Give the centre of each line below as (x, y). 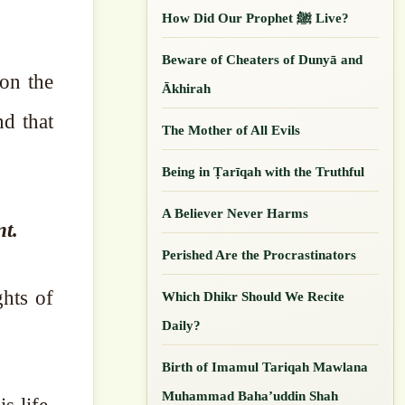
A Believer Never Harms (235, 213)
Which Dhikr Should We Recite (254, 296)
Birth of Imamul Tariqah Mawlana (265, 367)
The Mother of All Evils (231, 130)
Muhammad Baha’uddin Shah (250, 396)
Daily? (182, 325)
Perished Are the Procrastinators (259, 254)
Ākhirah (187, 88)
